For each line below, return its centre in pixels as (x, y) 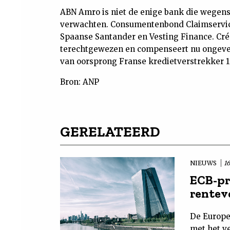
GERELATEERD (110, 132)
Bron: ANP (80, 82)
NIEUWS (204, 163)
